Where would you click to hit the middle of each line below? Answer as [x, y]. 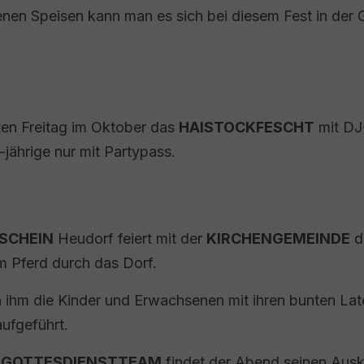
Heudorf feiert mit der [130, 238]
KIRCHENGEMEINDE [278, 238]
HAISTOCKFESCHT [247, 127]
